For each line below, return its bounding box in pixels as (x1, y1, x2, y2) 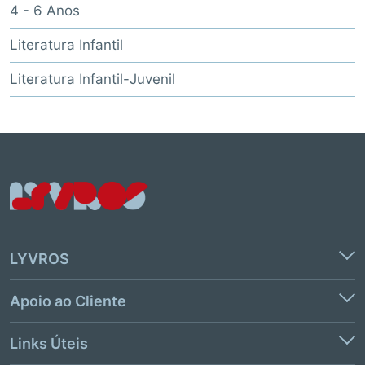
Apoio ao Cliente (10, 292, 126, 310)
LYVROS (10, 250, 69, 268)
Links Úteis (10, 335, 88, 353)
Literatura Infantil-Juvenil (10, 70, 175, 87)
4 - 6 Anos (10, 2, 80, 19)
